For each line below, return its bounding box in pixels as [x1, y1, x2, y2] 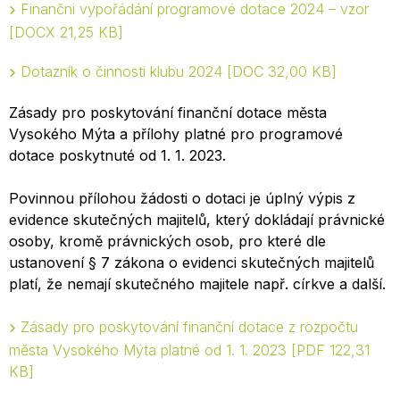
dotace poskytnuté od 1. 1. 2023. [9, 146, 226, 164]
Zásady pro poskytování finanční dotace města [9, 104, 327, 121]
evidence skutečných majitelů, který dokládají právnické [9, 211, 385, 229]
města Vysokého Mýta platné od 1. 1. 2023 [9, 341, 291, 359]
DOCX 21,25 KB [14, 23, 118, 41]
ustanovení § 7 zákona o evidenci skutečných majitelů [9, 254, 374, 271]
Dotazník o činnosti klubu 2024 [21, 62, 227, 80]
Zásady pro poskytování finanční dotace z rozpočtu [21, 318, 358, 336]
